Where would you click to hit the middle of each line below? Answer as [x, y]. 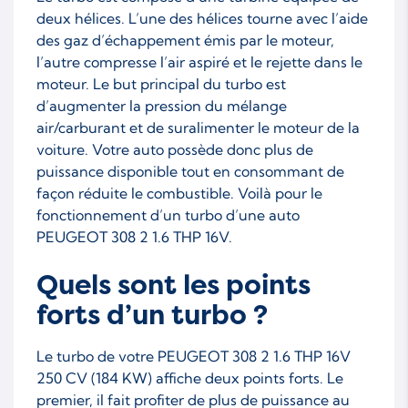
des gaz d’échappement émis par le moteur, [185, 40]
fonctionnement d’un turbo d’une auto [168, 214]
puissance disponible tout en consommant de [190, 171]
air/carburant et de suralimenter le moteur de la [198, 127]
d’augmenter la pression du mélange [162, 105]
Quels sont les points [173, 285]
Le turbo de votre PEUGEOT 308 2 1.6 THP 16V [194, 356]
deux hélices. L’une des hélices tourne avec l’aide [202, 18]
